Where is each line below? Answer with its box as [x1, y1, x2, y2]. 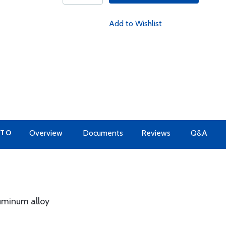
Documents [82, 128, 123, 138]
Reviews [141, 128, 171, 138]
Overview [29, 128, 63, 138]
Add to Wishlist [108, 19, 162, 28]
